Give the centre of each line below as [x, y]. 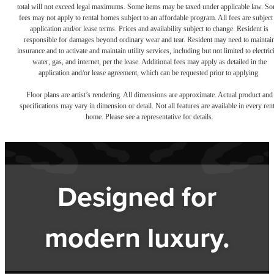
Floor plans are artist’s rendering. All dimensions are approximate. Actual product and [149, 95]
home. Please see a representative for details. [149, 117]
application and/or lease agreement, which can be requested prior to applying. [149, 73]
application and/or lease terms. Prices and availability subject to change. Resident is [149, 29]
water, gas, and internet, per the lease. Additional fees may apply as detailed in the [149, 62]
